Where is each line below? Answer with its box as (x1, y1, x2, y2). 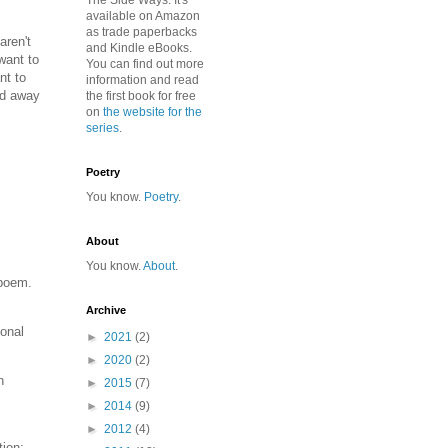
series (86, 121, 119, 135)
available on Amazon (86, 9, 200, 23)
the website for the (103, 105, 202, 119)
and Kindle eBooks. (86, 41, 192, 55)
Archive (86, 304, 126, 316)
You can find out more (86, 57, 204, 71)
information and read (86, 73, 199, 87)
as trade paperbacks (86, 25, 197, 39)
